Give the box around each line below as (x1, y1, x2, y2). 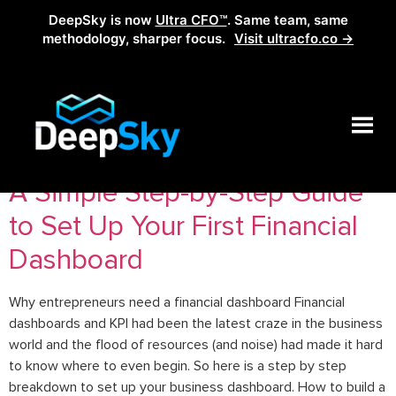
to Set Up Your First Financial (9, 209, 358, 245)
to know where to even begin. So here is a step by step (9, 357, 346, 376)
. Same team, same (226, 11, 348, 28)
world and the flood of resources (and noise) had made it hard (9, 336, 383, 354)
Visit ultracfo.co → (234, 30, 354, 47)
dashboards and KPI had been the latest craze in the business (9, 315, 383, 333)
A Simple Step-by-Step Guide (9, 176, 363, 211)
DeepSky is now (48, 11, 156, 28)
